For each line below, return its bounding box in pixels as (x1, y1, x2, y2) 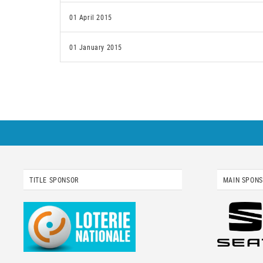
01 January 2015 (69, 42, 122, 52)
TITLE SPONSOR (29, 175, 79, 184)
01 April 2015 (69, 12, 112, 22)
